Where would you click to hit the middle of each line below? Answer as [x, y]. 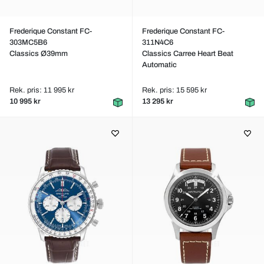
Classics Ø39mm [39, 54]
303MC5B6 [28, 43]
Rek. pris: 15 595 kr [174, 90]
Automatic [159, 65]
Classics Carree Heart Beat [187, 54]
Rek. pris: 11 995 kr [42, 90]
